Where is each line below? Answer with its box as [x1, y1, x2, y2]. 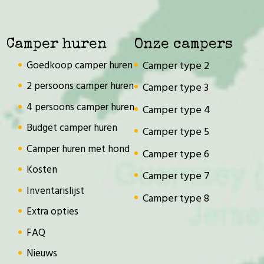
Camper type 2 [143, 57, 210, 75]
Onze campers [134, 37, 233, 52]
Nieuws [27, 246, 58, 262]
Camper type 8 [143, 190, 210, 207]
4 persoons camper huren [27, 99, 135, 115]
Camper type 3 [143, 80, 209, 97]
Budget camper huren [27, 120, 118, 137]
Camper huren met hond [27, 141, 130, 157]
